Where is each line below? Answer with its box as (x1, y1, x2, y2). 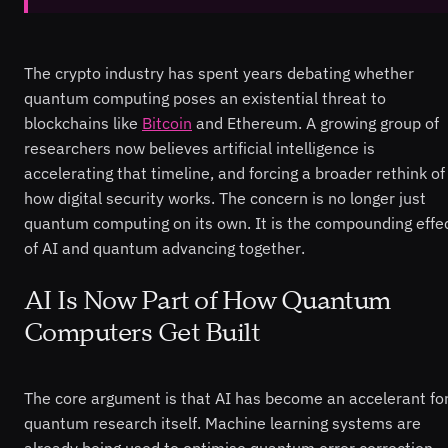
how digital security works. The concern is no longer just (24, 187, 426, 208)
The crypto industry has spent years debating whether (24, 62, 414, 83)
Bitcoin (142, 112, 192, 133)
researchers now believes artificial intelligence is (24, 137, 375, 158)
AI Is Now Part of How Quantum (24, 283, 391, 318)
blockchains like (24, 112, 142, 133)
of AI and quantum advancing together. (24, 237, 305, 258)
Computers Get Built (24, 315, 261, 350)
